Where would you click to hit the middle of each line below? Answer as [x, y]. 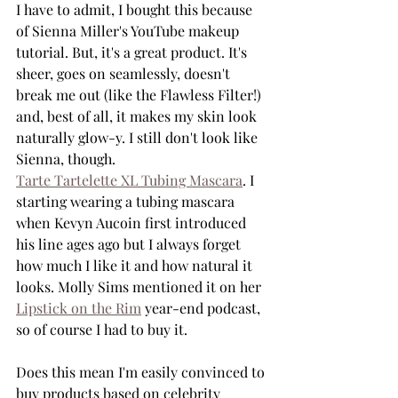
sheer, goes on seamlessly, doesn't [125, 73]
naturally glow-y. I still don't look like [139, 137]
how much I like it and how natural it [136, 265]
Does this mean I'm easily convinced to [142, 372]
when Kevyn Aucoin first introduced [133, 223]
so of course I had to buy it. [103, 329]
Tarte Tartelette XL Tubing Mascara [129, 180]
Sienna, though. [68, 159]
